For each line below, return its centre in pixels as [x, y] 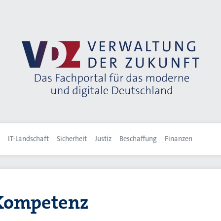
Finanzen [179, 139]
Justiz [103, 139]
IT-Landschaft [28, 139]
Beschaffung [138, 139]
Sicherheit [72, 139]
